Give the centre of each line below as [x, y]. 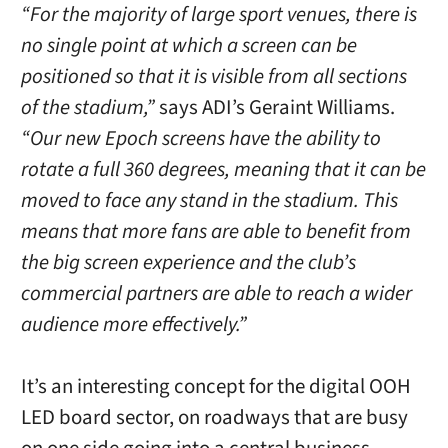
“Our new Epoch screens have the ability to [200, 138]
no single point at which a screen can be [188, 45]
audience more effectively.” [133, 324]
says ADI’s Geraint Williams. [276, 107]
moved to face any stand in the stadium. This [209, 200]
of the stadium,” [89, 107]
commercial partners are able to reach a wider [216, 293]
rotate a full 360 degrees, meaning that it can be [223, 169]
